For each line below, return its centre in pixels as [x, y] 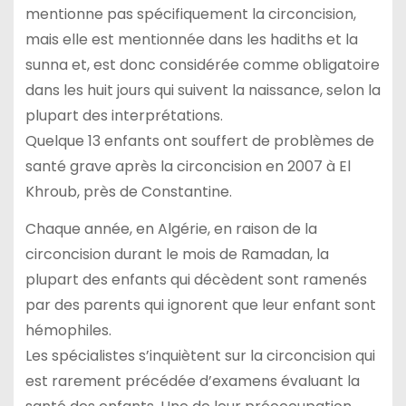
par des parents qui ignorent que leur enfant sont [200, 304]
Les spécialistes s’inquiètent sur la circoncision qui [200, 355]
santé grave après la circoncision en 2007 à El [188, 166]
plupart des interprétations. [124, 115]
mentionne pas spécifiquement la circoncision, [190, 14]
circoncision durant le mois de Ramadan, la [177, 254]
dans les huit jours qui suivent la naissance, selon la [203, 90]
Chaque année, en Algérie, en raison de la [171, 228]
